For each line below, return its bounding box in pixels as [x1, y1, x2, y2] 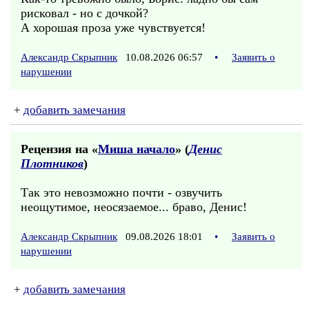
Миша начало [98, 142, 175, 156]
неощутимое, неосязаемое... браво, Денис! [21, 200, 247, 214]
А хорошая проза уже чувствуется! [21, 21, 206, 34]
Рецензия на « [21, 142, 98, 156]
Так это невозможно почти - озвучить [21, 186, 222, 199]
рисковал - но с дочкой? [21, 6, 148, 20]
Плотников [21, 157, 83, 170]
